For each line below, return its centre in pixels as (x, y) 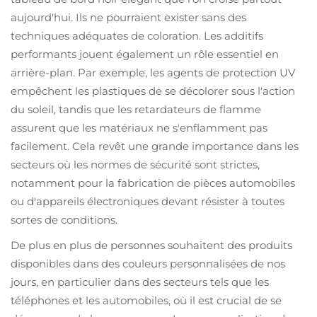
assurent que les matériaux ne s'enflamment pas (139, 128)
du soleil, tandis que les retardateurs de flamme (136, 109)
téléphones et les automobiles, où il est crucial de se (146, 300)
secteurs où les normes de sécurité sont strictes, (135, 165)
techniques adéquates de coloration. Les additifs (137, 36)
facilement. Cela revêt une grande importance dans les (155, 146)
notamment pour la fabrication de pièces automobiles (153, 183)
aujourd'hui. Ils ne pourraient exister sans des (128, 17)
